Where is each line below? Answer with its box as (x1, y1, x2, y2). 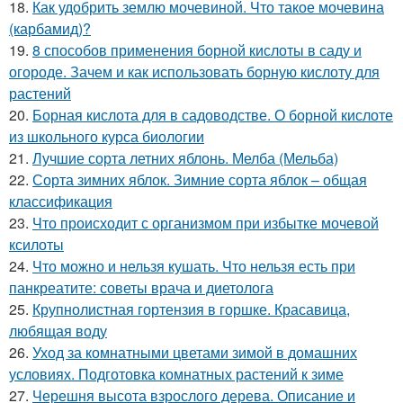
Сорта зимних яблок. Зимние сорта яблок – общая (32, 169, 367, 190)
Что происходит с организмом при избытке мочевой (32, 212, 379, 233)
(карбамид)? (9, 18, 91, 39)
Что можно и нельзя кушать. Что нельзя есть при (32, 255, 355, 276)
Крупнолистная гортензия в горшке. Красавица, (32, 299, 350, 319)
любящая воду (9, 320, 107, 341)
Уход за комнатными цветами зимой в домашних (32, 342, 357, 363)
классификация (9, 191, 112, 211)
